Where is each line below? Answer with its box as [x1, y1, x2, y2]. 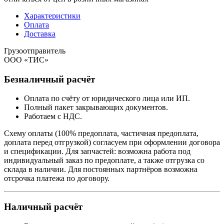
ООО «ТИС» [4, 55, 48, 64]
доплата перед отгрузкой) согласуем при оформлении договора [4, 138, 220, 147]
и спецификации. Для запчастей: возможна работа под [4, 147, 190, 156]
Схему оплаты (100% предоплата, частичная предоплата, [4, 129, 198, 138]
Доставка [24, 29, 55, 38]
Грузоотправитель [4, 46, 65, 55]
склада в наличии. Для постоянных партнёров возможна [4, 165, 197, 174]
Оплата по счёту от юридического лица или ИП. [24, 94, 190, 103]
